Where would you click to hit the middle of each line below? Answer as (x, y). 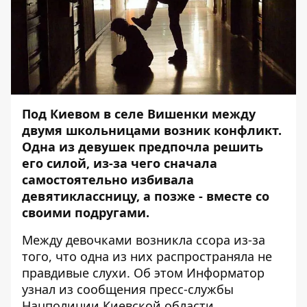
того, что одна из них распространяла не (147, 256)
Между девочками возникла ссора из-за (144, 240)
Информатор (225, 273)
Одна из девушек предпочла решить (143, 147)
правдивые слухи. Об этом (104, 273)
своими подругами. (87, 212)
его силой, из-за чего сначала (120, 163)
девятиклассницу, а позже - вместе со (146, 196)
